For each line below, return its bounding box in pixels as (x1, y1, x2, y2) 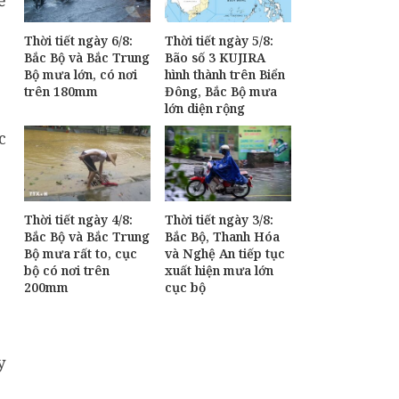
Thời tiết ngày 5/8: (165, 32, 273, 50)
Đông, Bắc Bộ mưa (165, 83, 277, 101)
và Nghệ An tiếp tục (165, 245, 285, 263)
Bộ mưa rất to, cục (24, 245, 137, 263)
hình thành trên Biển (165, 66, 285, 84)
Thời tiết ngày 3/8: (165, 211, 273, 229)
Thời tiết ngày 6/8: (24, 32, 133, 50)
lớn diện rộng (165, 100, 245, 118)
